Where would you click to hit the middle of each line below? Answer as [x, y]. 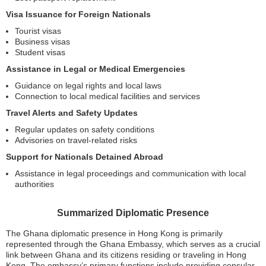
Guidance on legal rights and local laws [88, 85]
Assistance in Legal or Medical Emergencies [96, 69]
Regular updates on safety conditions [85, 129]
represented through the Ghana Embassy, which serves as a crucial [133, 244]
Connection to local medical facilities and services [107, 96]
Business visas [42, 41]
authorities [34, 184]
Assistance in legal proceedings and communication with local [130, 173]
